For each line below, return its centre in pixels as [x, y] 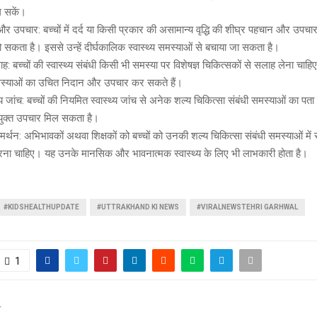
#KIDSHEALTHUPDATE [41, 207]
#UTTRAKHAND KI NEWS [138, 207]
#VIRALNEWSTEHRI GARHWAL [247, 207]
